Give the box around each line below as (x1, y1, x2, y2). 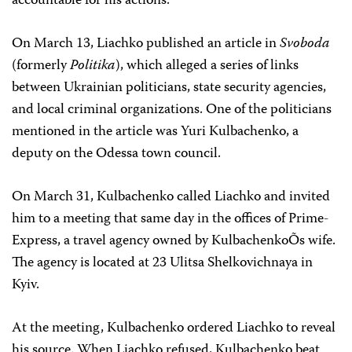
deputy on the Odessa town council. (12, 142, 221, 166)
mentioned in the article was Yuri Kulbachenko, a (12, 120, 299, 144)
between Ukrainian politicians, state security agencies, (12, 76, 326, 100)
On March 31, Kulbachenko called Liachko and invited (12, 185, 330, 209)
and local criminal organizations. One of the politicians (12, 98, 332, 122)
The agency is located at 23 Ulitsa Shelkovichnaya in (12, 251, 313, 275)
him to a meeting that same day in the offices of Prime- (12, 207, 329, 231)
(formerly (12, 54, 70, 78)
